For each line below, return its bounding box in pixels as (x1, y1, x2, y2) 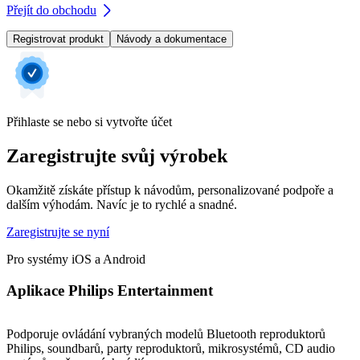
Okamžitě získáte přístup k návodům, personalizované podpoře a (6, 183, 333, 198)
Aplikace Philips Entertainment (6, 281, 213, 299)
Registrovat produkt (13, 33, 104, 46)
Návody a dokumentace (117, 33, 227, 46)
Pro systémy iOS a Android (6, 252, 145, 267)
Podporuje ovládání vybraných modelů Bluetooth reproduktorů (6, 327, 325, 342)
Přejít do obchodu (6, 3, 96, 18)
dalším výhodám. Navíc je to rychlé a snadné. (6, 198, 237, 212)
